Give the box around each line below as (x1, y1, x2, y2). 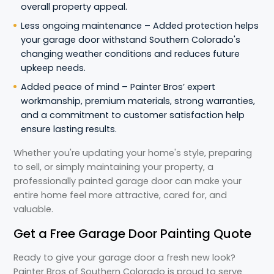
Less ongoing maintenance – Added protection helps (21, 20, 259, 32)
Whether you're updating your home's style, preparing (13, 147, 253, 159)
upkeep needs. (21, 62, 86, 74)
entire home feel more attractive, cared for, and (13, 189, 228, 201)
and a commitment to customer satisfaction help (21, 109, 245, 121)
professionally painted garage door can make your (13, 175, 242, 187)
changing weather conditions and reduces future (21, 48, 240, 60)
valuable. (13, 203, 54, 215)
